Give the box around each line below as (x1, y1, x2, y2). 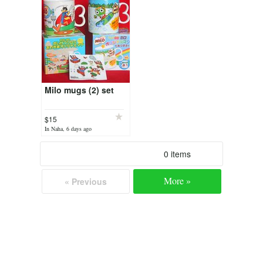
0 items (164, 148, 191, 160)
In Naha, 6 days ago (45, 124, 92, 133)
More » (164, 174, 191, 187)
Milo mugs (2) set (45, 84, 114, 96)
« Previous (65, 176, 107, 187)
